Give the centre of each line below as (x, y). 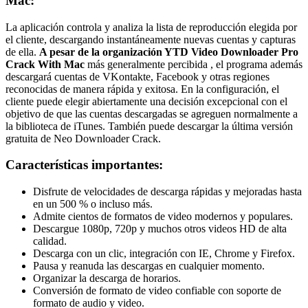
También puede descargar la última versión (200, 126)
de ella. (22, 52)
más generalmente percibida (147, 64)
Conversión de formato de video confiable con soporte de (157, 290)
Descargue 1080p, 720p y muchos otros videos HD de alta (160, 228)
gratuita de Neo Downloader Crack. (83, 138)
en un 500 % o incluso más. (93, 203)
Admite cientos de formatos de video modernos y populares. (163, 216)
